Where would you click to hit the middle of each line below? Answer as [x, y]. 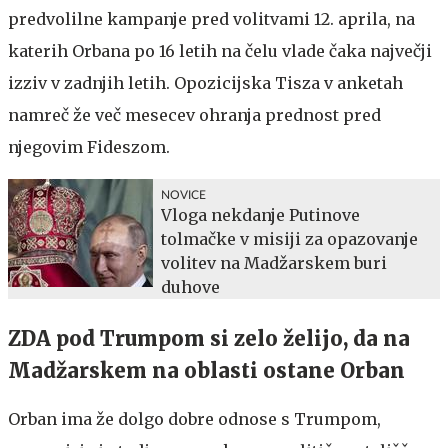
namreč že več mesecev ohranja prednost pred [194, 114]
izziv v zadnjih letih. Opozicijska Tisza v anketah [205, 82]
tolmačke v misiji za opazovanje [289, 238]
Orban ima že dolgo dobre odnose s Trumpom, [194, 418]
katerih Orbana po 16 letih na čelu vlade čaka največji [220, 50]
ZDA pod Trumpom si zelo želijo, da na [209, 338]
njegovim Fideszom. [89, 146]
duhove [190, 286]
